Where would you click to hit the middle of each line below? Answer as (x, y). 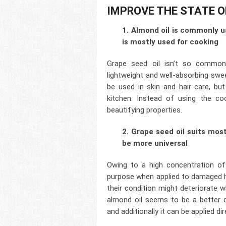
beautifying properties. (145, 110)
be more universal (155, 144)
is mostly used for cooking (171, 42)
